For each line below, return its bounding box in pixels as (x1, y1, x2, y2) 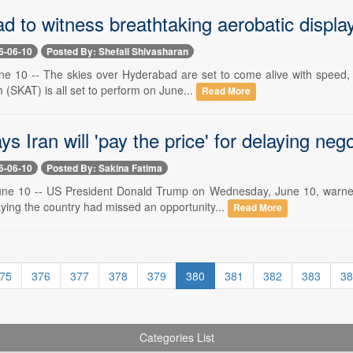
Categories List (139, 329, 214, 346)
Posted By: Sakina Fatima (46, 161, 162, 176)
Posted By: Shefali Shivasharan (46, 43, 188, 58)
